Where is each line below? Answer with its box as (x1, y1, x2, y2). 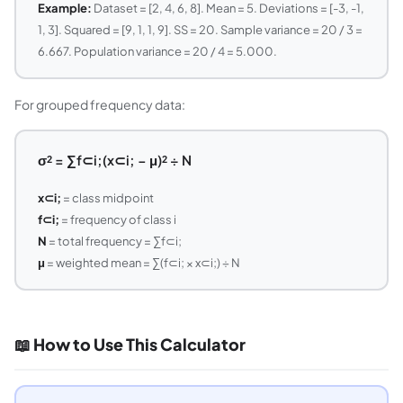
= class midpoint (60, 190, 154, 205)
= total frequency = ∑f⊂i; (46, 233, 182, 248)
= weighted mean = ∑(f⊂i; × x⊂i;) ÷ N (44, 255, 240, 270)
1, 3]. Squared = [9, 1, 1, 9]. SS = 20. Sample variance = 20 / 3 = (37, 22, 363, 37)
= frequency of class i (58, 211, 176, 227)
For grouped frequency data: (14, 96, 185, 112)
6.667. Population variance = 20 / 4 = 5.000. (37, 43, 277, 58)
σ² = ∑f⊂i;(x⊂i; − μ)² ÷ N (37, 150, 192, 168)
